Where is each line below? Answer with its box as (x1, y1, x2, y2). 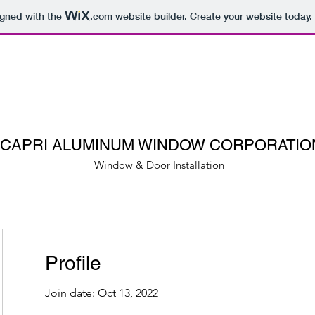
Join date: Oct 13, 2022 (45, 286, 158, 300)
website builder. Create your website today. (112, 10, 312, 23)
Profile (45, 252, 101, 274)
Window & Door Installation (94, 158, 224, 172)
